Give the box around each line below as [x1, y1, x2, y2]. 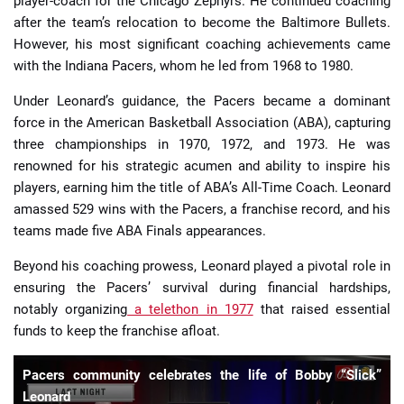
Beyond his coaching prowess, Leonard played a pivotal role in [14, 258, 390, 275]
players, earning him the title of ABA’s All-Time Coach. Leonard [14, 179, 390, 197]
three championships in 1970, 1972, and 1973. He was [14, 136, 390, 153]
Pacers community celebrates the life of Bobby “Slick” [23, 367, 381, 384]
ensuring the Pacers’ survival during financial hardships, [14, 280, 390, 297]
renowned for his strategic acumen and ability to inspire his [14, 158, 390, 175]
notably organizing [14, 301, 128, 318]
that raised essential [252, 301, 390, 318]
